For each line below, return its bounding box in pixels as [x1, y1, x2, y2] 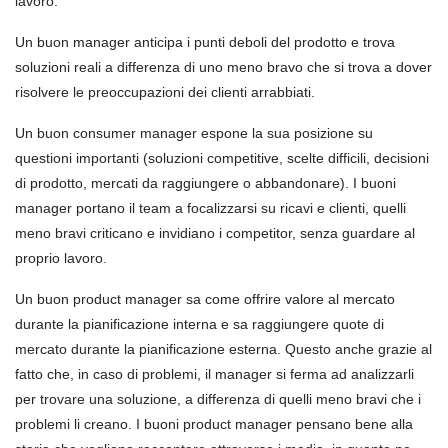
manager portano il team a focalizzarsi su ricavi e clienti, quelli [15, 200, 406, 216]
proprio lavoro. [15, 250, 107, 266]
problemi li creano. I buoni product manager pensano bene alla [15, 416, 413, 432]
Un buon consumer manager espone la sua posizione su [15, 125, 373, 141]
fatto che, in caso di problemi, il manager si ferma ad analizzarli [15, 366, 414, 382]
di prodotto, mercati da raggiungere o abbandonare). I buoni [15, 175, 396, 191]
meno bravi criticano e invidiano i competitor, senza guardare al [15, 225, 415, 241]
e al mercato [316, 291, 395, 307]
